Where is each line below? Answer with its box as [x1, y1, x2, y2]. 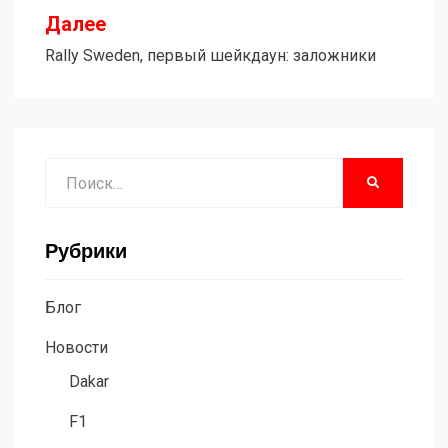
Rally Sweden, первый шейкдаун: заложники [45, 46, 376, 66]
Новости [45, 338, 108, 358]
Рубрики [45, 240, 127, 263]
